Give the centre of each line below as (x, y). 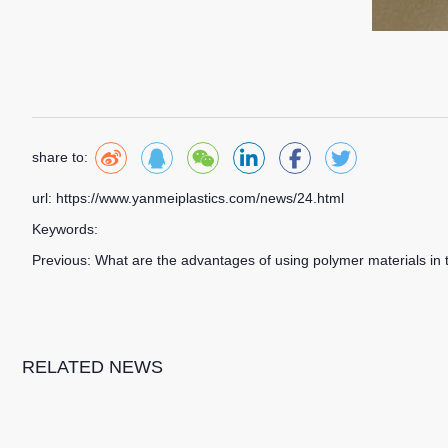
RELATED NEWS (92, 366)
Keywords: (65, 228)
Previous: (63, 259)
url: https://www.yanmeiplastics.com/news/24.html (188, 197)
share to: (60, 157)
